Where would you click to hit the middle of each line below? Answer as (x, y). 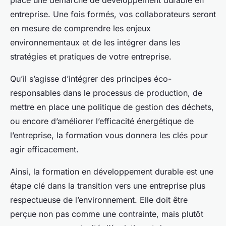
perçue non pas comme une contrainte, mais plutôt (107, 214)
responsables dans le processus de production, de (106, 93)
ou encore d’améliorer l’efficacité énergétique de (102, 121)
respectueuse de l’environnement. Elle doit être (99, 200)
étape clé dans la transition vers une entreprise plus (108, 186)
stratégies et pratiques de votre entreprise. (91, 57)
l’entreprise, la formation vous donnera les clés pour (109, 135)
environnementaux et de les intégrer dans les (95, 43)
